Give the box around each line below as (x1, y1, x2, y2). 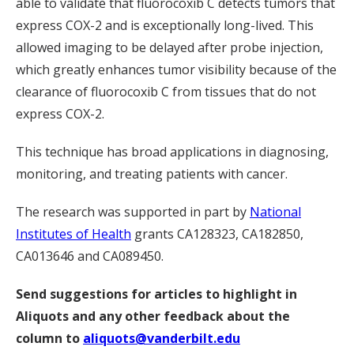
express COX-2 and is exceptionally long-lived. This (16, 17, 314, 34)
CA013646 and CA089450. (16, 247, 164, 265)
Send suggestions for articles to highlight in (16, 285, 297, 303)
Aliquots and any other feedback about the (16, 307, 290, 325)
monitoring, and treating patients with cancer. (16, 165, 288, 183)
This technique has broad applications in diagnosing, (16, 143, 329, 160)
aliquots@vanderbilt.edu (83, 330, 240, 347)
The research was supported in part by (16, 203, 250, 220)
